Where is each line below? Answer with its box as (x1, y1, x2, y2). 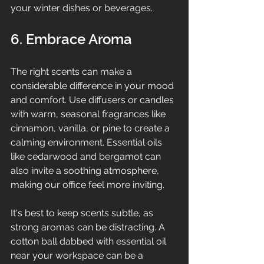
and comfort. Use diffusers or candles (11, 94, 176, 105)
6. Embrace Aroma (11, 30, 132, 48)
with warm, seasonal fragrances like (11, 108, 168, 120)
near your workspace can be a (11, 249, 146, 261)
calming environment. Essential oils (11, 136, 164, 148)
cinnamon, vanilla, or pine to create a (11, 122, 172, 134)
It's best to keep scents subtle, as (11, 207, 156, 219)
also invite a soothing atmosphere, (11, 164, 161, 176)
